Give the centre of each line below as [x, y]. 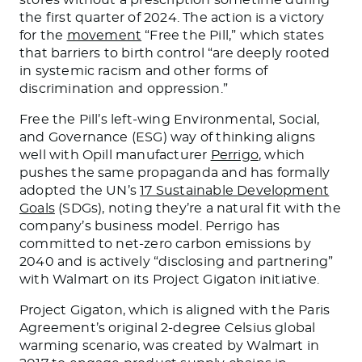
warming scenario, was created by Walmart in [170, 345]
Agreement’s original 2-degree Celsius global [168, 328]
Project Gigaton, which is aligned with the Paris [175, 310]
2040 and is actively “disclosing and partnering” [177, 261]
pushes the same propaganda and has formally [175, 173]
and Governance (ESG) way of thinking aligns [168, 137]
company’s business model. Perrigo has [150, 226]
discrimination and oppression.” [124, 88]
